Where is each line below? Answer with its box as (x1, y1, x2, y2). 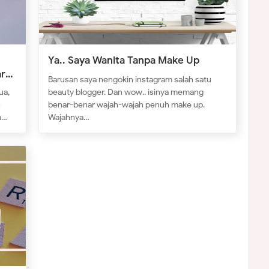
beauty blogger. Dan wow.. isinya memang (48, 86, 204, 97)
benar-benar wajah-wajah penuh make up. (48, 99, 205, 110)
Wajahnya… (48, 112, 90, 122)
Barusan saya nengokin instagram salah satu (48, 74, 212, 85)
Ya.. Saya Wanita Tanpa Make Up (48, 53, 200, 67)
